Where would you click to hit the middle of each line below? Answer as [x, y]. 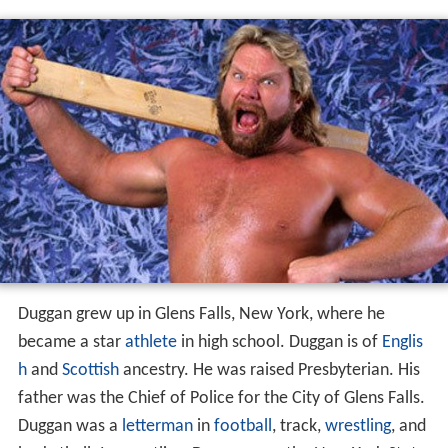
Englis [402, 349]
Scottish [90, 377]
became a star [71, 349]
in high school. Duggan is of [279, 349]
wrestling [357, 433]
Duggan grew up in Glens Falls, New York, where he [201, 321]
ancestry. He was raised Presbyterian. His [269, 377]
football [242, 433]
